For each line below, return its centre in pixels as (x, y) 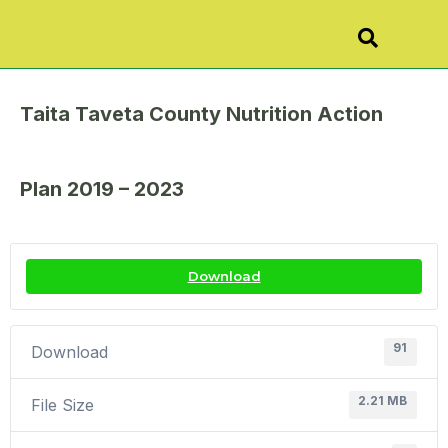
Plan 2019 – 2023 (102, 188)
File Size (62, 404)
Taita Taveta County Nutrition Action (201, 113)
